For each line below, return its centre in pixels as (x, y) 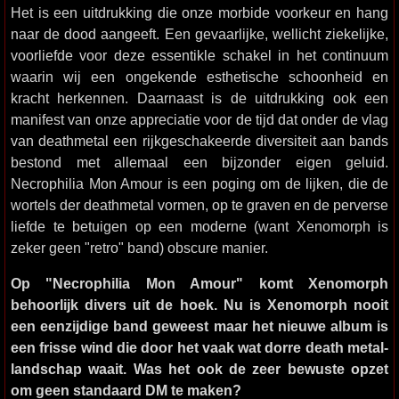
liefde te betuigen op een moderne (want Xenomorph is (199, 226)
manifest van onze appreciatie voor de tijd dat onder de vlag (199, 119)
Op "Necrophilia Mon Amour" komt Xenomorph (199, 283)
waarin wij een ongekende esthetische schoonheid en (199, 77)
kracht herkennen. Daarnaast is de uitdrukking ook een (199, 98)
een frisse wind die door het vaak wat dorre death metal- (199, 347)
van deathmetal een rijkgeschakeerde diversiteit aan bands (199, 141)
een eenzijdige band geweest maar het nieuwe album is (199, 326)
